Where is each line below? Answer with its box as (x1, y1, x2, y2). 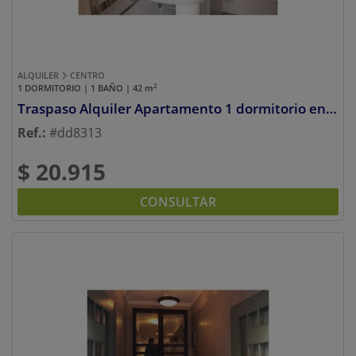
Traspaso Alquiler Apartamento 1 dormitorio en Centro (326, 99, 337, 118)
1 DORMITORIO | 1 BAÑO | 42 (17, 82, 145, 95)
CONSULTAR (140, 193, 216, 211)
